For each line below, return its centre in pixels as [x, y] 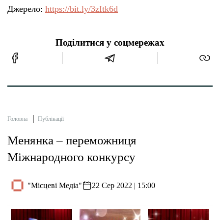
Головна [17, 119]
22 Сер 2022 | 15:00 [124, 185]
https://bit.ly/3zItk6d [82, 9]
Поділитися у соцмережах [110, 43]
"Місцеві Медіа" [55, 185]
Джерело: [26, 9]
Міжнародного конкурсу [71, 157]
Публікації [51, 119]
